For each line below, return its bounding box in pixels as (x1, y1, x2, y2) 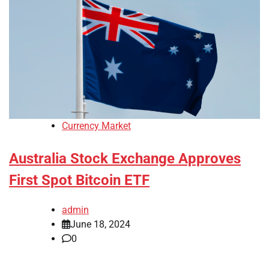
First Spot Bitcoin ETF (9, 172, 150, 189)
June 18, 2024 (70, 219, 130, 231)
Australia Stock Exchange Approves (9, 150, 241, 168)
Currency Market (62, 120, 131, 132)
